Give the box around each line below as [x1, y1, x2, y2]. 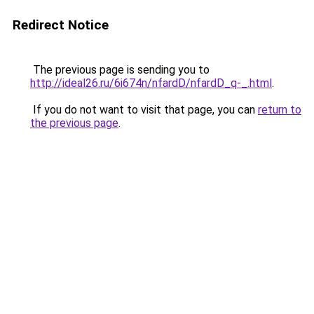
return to [258, 103, 301, 116]
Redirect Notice [13, 17, 109, 33]
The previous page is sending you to [30, 63, 210, 76]
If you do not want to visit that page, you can [30, 103, 258, 116]
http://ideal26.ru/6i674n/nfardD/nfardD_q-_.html [30, 76, 272, 90]
